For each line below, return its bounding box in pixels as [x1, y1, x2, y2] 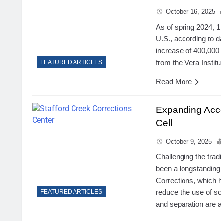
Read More [156, 77, 192, 86]
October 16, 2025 [166, 7, 216, 15]
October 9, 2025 [166, 137, 212, 145]
